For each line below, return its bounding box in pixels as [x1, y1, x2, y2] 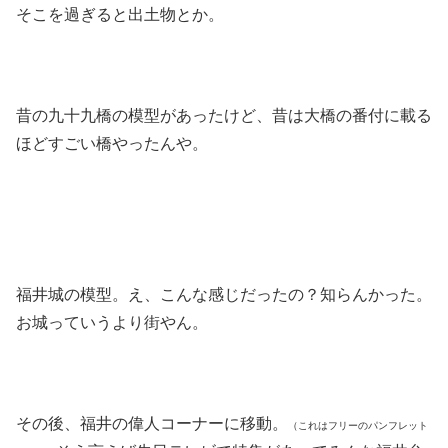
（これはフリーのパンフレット [288, 420, 428, 432]
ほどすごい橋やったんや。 [16, 135, 208, 153]
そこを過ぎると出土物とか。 [16, 6, 224, 24]
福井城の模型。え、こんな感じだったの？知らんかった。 [16, 286, 432, 304]
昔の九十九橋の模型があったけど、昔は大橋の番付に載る [16, 107, 432, 125]
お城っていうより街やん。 [16, 314, 208, 332]
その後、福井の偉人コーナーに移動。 [16, 415, 288, 433]
